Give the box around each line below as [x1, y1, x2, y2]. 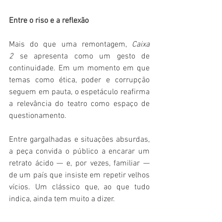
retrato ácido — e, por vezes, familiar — [9, 159, 150, 169]
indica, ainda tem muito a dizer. [9, 194, 115, 205]
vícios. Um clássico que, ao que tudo [9, 182, 150, 193]
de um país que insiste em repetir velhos [9, 170, 150, 181]
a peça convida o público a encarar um [9, 147, 150, 157]
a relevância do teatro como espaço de [9, 99, 150, 110]
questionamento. [9, 111, 66, 121]
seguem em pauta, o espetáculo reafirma [9, 87, 150, 98]
